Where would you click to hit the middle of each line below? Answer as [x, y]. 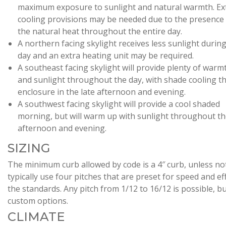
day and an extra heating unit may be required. [106, 55]
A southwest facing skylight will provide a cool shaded [119, 104]
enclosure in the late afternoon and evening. [102, 92]
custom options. [38, 201]
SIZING [29, 148]
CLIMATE [36, 216]
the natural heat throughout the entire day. [100, 31]
